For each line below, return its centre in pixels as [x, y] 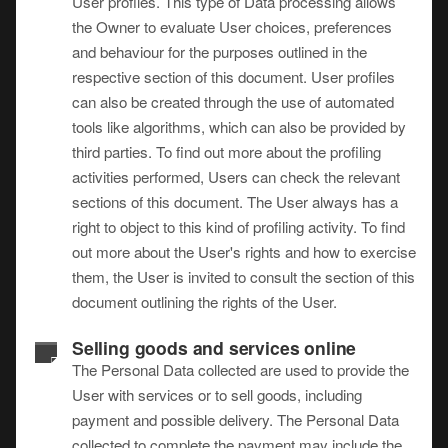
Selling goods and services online [214, 347]
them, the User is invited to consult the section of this [243, 276]
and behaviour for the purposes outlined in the [219, 51]
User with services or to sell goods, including [217, 394]
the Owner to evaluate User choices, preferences [232, 26]
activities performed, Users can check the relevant [236, 176]
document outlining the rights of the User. [204, 301]
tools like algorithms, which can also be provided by [239, 126]
